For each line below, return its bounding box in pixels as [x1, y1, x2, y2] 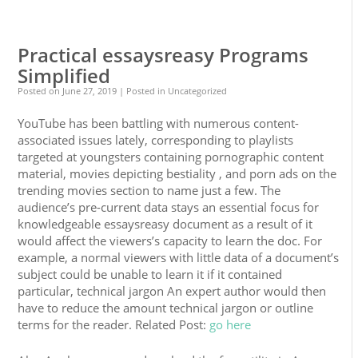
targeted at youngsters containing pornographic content [18, 149, 324, 165]
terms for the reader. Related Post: [18, 316, 210, 332]
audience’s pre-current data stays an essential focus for [18, 199, 320, 215]
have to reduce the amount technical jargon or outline [18, 300, 314, 316]
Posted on [18, 85, 63, 97]
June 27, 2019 [62, 85, 117, 97]
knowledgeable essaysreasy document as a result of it [18, 216, 313, 232]
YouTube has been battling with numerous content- [18, 115, 300, 131]
